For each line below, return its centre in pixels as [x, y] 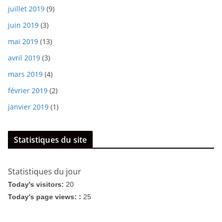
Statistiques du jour [45, 171]
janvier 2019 [28, 107]
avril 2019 [24, 57]
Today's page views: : [46, 196]
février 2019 [28, 90]
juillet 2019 [26, 8]
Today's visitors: [37, 184]
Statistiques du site [51, 139]
